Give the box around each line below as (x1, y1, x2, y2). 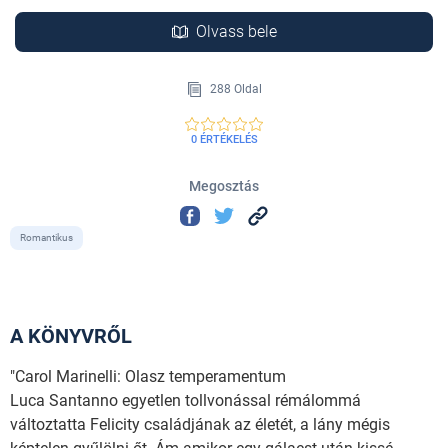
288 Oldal (206, 81, 262, 96)
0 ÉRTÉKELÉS (190, 133, 258, 147)
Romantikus (20, 231, 73, 243)
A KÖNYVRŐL (10, 323, 132, 348)
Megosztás (189, 178, 259, 195)
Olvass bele (195, 21, 277, 41)
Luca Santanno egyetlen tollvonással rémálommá (10, 390, 361, 410)
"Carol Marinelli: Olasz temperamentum (10, 366, 286, 386)
